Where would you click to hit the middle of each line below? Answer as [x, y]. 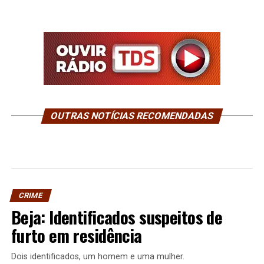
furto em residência [76, 235]
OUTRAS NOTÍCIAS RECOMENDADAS [132, 116]
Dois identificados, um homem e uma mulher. [98, 257]
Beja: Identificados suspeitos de [117, 217]
